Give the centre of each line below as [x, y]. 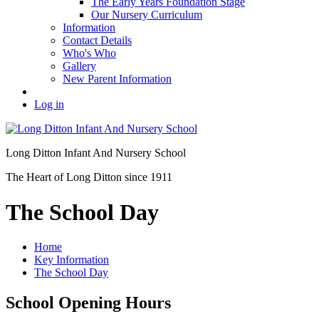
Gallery [79, 66]
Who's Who [89, 53]
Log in [49, 105]
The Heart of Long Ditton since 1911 [89, 177]
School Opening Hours [88, 303]
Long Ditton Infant [48, 153]
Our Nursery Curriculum [147, 15]
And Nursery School [139, 153]
